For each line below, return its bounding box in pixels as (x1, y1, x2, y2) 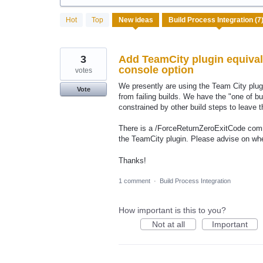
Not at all (151, 219, 185, 229)
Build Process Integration (160, 177, 231, 184)
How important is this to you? (119, 205, 226, 215)
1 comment (119, 177, 150, 184)
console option (119, 64, 194, 76)
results (60, 20, 85, 30)
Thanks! (119, 156, 146, 165)
